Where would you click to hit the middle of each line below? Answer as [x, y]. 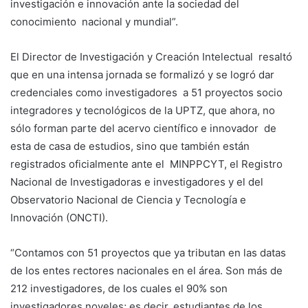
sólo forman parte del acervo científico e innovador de [143, 128]
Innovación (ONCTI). [59, 217]
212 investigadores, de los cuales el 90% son [119, 288]
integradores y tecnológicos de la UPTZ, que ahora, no [143, 110]
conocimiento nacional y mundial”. [94, 21]
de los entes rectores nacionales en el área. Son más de [146, 270]
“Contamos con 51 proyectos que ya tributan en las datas [148, 252]
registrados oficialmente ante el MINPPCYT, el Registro [146, 164]
